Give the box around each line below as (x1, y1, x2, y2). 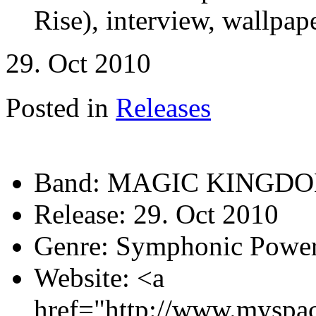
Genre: (34, 230, 109, 261)
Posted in (6, 92, 109, 123)
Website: (34, 262, 130, 293)
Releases (116, 92, 211, 123)
